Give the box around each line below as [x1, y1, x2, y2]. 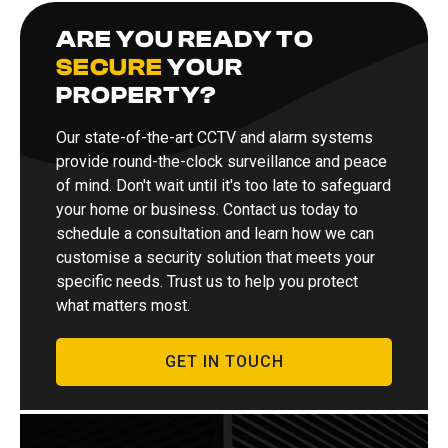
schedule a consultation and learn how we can [56, 224, 374, 244]
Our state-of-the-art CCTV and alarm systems [56, 128, 373, 148]
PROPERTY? [56, 82, 217, 110]
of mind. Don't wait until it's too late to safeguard [56, 176, 391, 196]
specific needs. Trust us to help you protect [56, 272, 358, 292]
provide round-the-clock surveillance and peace [56, 152, 387, 172]
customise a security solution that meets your [56, 248, 375, 268]
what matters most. [56, 296, 190, 316]
